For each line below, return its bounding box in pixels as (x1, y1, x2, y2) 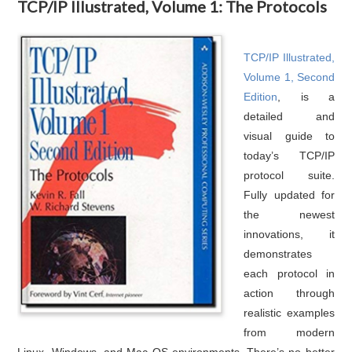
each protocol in (244, 266, 335, 280)
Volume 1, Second (244, 70, 335, 83)
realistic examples (244, 306, 335, 319)
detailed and (244, 109, 335, 123)
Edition (244, 90, 278, 103)
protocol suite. (244, 168, 335, 181)
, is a (277, 90, 335, 103)
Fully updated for (244, 188, 335, 201)
